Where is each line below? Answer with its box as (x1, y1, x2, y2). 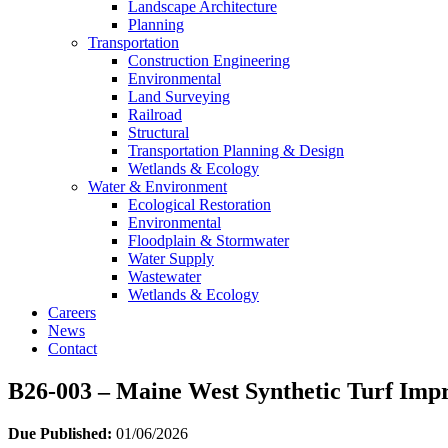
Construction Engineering (128, 52, 290, 69)
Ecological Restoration (128, 196, 271, 213)
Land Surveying (128, 88, 230, 105)
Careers (48, 304, 96, 321)
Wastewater (128, 268, 201, 285)
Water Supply (128, 250, 214, 267)
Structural (128, 124, 189, 141)
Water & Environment (88, 178, 227, 195)
